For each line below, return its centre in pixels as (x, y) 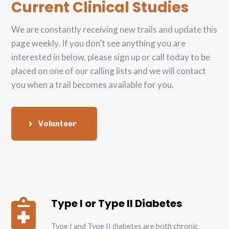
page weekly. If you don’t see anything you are (99, 43)
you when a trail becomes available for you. (93, 85)
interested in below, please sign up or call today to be (111, 57)
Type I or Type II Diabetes (117, 204)
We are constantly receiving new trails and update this (114, 30)
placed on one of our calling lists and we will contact (109, 71)
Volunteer (58, 124)
